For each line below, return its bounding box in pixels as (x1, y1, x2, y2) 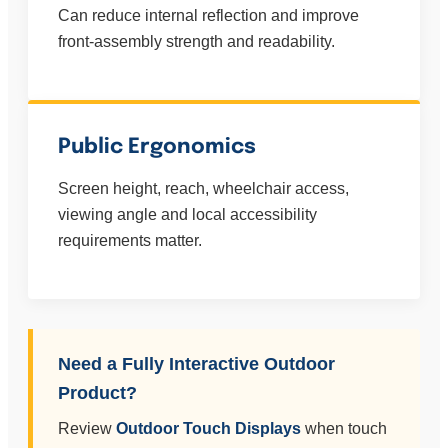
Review (58, 420, 116, 438)
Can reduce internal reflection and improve (58, 7, 359, 25)
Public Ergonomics (58, 136, 256, 159)
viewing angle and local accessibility (58, 206, 317, 224)
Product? (58, 383, 137, 404)
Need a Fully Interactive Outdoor (58, 354, 335, 375)
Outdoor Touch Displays (116, 420, 301, 438)
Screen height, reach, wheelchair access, (58, 180, 349, 198)
